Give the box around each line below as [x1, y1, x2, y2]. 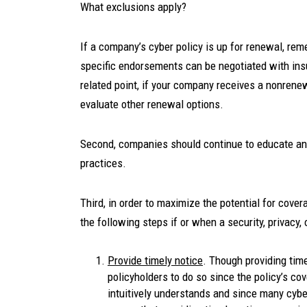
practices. [80, 156, 129, 170]
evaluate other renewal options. [80, 97, 226, 111]
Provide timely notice [108, 254, 203, 267]
